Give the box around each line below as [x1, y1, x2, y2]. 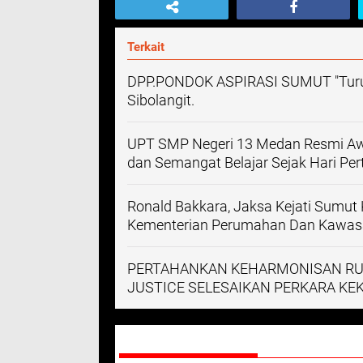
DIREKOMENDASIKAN [119, 330, 258, 349]
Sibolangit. [127, 92, 194, 109]
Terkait [127, 40, 164, 54]
